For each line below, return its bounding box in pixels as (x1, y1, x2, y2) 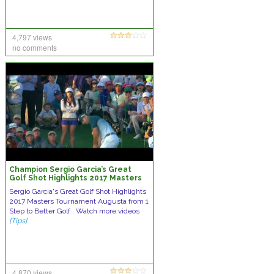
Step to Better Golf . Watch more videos (9, 207, 139, 215)
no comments (12, 42, 57, 53)
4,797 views (12, 32, 52, 42)
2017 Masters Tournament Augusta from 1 (9, 197, 149, 206)
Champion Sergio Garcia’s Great (9, 165, 131, 174)
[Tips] (9, 217, 27, 225)
